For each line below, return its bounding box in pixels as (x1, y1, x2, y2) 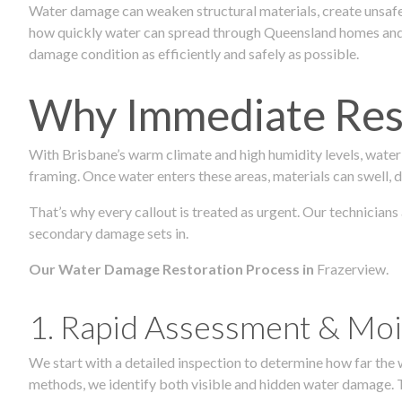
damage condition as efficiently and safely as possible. (29, 45, 359, 63)
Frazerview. (317, 260, 389, 278)
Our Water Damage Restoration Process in (29, 260, 317, 278)
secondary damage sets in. (29, 224, 188, 242)
